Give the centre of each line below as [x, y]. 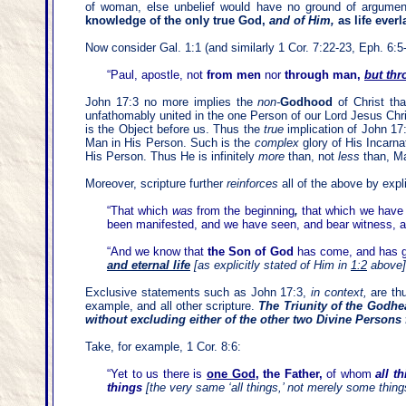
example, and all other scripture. [172, 306]
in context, [339, 292]
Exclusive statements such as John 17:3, [198, 292]
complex [276, 143]
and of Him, [304, 20]
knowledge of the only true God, [177, 20]
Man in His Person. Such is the [170, 143]
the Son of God [251, 251]
